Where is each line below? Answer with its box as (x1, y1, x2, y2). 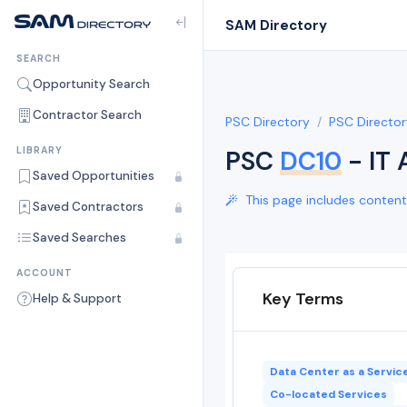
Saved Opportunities (33, 168, 154, 184)
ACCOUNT (16, 267, 73, 279)
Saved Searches (33, 230, 126, 245)
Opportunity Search (33, 76, 150, 92)
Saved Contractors (33, 199, 144, 214)
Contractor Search (33, 107, 142, 123)
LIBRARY (16, 144, 63, 156)
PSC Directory (225, 114, 310, 130)
